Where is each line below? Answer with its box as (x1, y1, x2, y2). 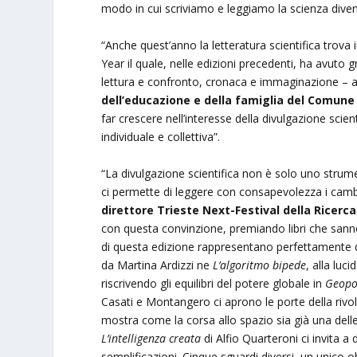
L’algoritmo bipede (213, 257, 307, 273)
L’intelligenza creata (101, 330, 202, 346)
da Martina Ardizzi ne (101, 257, 214, 273)
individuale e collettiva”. (101, 128, 221, 144)
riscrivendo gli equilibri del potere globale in (101, 275, 326, 291)
